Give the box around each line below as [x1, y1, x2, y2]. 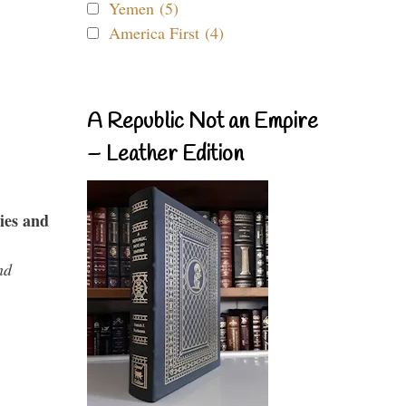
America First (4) [109, 22, 224, 43]
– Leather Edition [87, 140, 244, 169]
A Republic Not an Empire [87, 108, 318, 137]
